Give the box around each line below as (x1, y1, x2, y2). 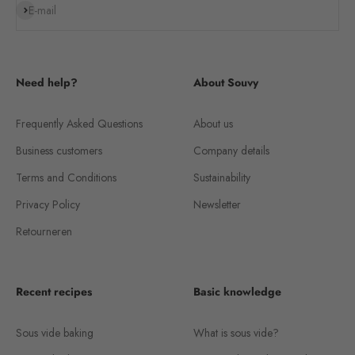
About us (193, 116, 233, 132)
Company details (193, 143, 269, 159)
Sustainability (193, 170, 250, 186)
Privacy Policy (16, 197, 80, 213)
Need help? (16, 74, 78, 91)
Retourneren (16, 223, 72, 240)
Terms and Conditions (16, 170, 116, 186)
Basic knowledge (193, 284, 281, 300)
